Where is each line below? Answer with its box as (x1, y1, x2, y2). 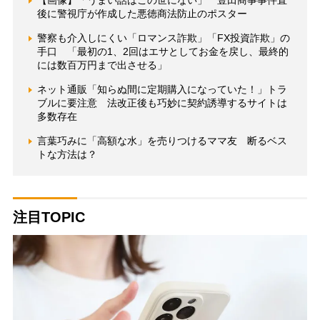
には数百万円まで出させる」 (36, 59, 167, 71)
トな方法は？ (36, 149, 97, 161)
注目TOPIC (12, 209, 85, 226)
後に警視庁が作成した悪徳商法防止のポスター (36, 8, 247, 20)
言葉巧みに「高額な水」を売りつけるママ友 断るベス (36, 135, 287, 147)
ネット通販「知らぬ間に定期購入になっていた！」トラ (36, 84, 287, 96)
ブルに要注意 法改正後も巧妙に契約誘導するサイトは (36, 97, 287, 109)
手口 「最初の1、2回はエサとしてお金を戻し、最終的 (36, 46, 289, 58)
